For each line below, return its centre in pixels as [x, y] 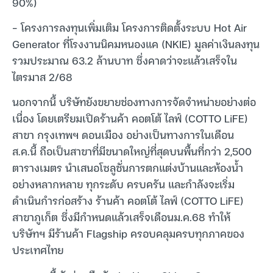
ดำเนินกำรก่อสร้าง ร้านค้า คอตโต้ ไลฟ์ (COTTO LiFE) [128, 200]
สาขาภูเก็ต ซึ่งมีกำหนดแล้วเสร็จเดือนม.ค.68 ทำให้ [121, 217]
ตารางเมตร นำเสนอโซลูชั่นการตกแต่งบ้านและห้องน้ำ [128, 168]
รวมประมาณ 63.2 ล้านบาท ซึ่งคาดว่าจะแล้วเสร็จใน [125, 60]
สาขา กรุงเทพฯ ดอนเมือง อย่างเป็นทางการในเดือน [123, 135]
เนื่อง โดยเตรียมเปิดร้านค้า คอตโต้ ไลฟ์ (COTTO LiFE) [130, 118]
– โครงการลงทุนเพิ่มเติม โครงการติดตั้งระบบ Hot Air [129, 27]
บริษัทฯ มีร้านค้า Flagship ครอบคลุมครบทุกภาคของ [128, 233]
